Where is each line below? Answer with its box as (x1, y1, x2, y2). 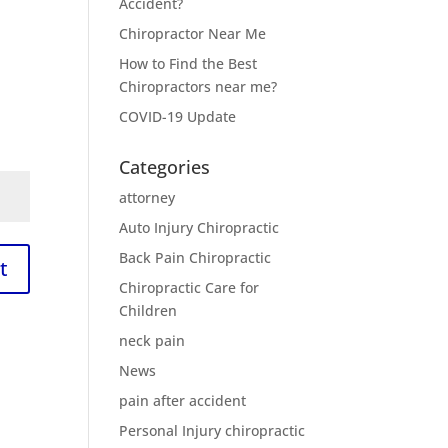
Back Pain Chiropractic (119, 248, 272, 267)
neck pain (119, 331, 186, 350)
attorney (119, 188, 176, 207)
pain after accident (119, 391, 247, 410)
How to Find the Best (119, 54, 258, 73)
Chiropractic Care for (119, 278, 260, 297)
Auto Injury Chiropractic (119, 218, 280, 237)
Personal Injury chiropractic (119, 421, 306, 440)
